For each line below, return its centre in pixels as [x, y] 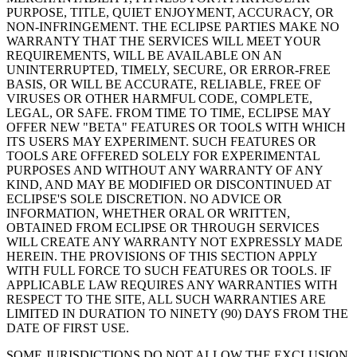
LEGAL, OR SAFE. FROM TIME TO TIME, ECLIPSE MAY [169, 113]
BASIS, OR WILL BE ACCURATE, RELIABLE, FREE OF [164, 84]
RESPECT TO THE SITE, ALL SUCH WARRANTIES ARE [166, 300]
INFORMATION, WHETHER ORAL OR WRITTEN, [148, 214]
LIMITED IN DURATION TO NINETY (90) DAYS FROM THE [177, 314]
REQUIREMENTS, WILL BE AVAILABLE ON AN [144, 56]
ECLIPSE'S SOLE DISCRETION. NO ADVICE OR [144, 199]
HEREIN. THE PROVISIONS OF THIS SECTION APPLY [162, 257]
